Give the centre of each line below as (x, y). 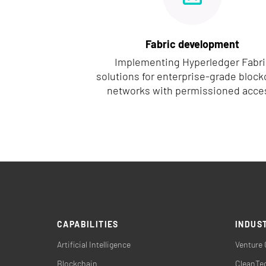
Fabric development (192, 44)
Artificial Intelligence (94, 244)
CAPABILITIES (88, 224)
